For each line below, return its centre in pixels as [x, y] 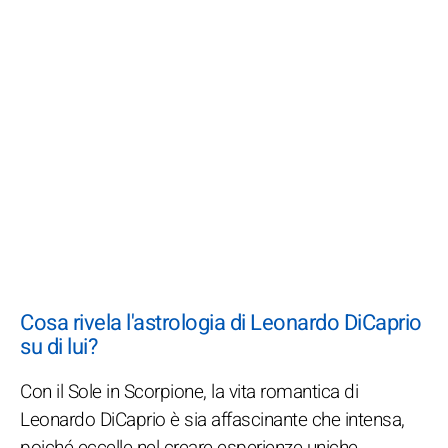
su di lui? [58, 346]
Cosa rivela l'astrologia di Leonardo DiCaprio [221, 322]
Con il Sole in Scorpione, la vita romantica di [189, 391]
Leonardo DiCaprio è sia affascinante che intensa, [212, 419]
